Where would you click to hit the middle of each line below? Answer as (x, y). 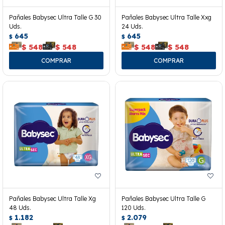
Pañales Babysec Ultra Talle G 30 (55, 17)
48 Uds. (20, 208)
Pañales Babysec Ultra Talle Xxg (166, 17)
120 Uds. (134, 208)
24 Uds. (132, 26)
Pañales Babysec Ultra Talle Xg (52, 199)
